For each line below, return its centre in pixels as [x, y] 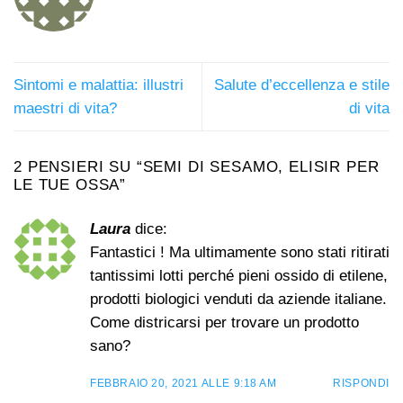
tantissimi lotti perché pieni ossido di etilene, [239, 275]
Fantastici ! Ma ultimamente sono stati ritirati [240, 252]
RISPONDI [361, 383]
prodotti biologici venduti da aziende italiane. [238, 299]
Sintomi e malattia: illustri [99, 85]
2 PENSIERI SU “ [78, 167]
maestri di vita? [65, 108]
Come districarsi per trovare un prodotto [224, 322]
